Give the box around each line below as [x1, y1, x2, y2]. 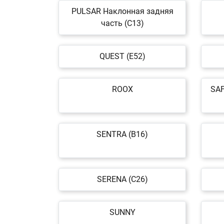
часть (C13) [100, 18, 144, 28]
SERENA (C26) [96, 174, 148, 184]
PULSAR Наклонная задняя [71, 6, 173, 16]
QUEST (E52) [99, 51, 145, 61]
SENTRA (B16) [96, 129, 148, 139]
